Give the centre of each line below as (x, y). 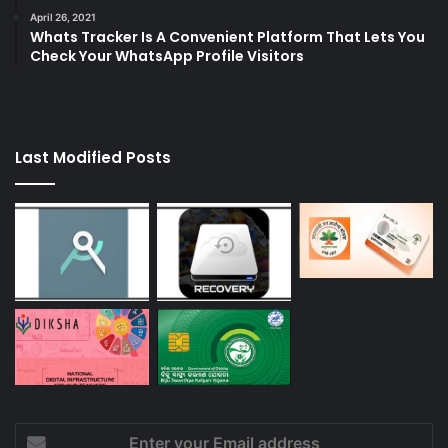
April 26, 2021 (63, 16)
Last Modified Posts (93, 157)
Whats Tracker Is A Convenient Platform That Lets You (227, 36)
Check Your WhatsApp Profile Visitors (167, 55)
